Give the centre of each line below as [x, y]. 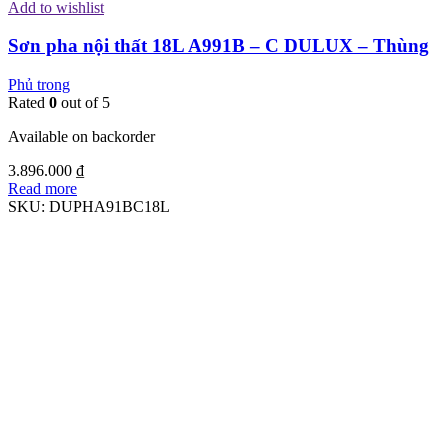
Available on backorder [81, 136]
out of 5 [83, 102]
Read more [42, 188]
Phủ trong [39, 84]
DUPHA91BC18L [109, 206]
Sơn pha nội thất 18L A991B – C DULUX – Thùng [218, 46]
